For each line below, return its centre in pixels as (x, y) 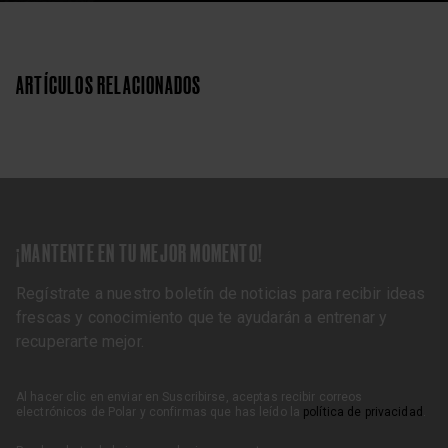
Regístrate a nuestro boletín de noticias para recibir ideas (221, 294)
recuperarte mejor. (80, 342)
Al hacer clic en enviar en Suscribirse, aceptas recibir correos (189, 397)
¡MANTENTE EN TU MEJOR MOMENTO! (140, 254)
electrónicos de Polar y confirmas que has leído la (160, 412)
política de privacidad (363, 412)
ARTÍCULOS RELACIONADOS (109, 86)
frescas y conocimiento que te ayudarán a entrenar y (202, 318)
